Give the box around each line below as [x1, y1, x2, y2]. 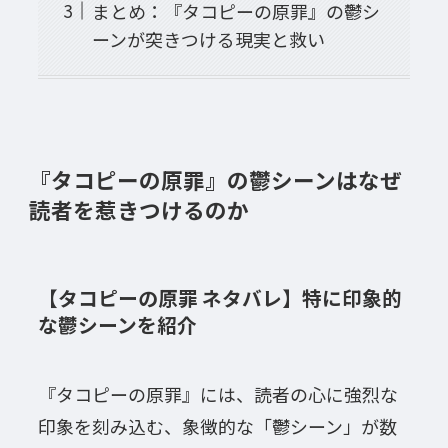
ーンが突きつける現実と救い [91, 25, 325, 52]
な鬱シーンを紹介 [37, 310, 197, 340]
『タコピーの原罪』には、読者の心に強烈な [37, 380, 398, 407]
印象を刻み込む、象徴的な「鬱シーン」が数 [37, 412, 397, 439]
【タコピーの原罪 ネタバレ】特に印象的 [37, 283, 402, 313]
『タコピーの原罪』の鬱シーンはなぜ [28, 164, 402, 196]
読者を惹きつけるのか [28, 194, 249, 226]
